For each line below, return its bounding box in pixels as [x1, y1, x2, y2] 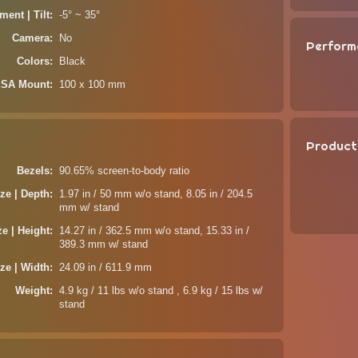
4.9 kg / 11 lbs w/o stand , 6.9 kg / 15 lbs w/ [59, 285, 264, 296]
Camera [12, 33, 50, 44]
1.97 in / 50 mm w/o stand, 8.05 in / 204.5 [59, 189, 253, 200]
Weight [15, 285, 50, 296]
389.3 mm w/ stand [59, 239, 149, 250]
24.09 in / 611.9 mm [59, 262, 153, 273]
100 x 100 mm [59, 79, 126, 90]
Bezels [17, 165, 50, 177]
